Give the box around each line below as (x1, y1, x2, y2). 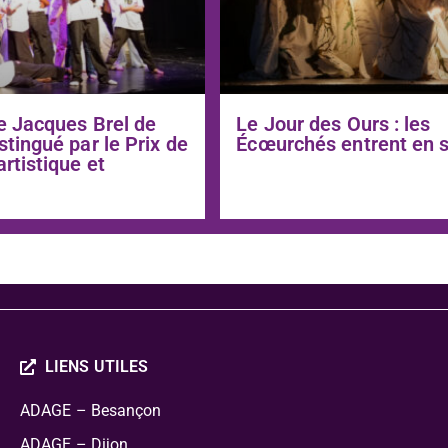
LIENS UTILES (44, 356, 149, 376)
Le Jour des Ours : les (236, 111, 431, 136)
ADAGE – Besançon (19, 400, 162, 420)
